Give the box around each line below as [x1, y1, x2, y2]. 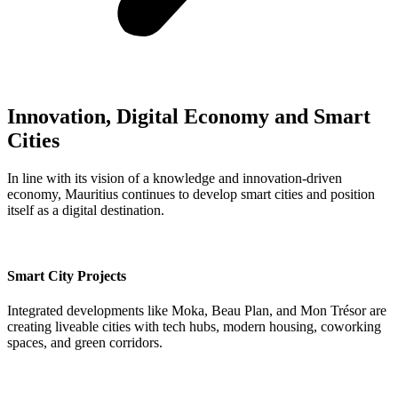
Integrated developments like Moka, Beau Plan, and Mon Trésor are [7, 302, 386, 318]
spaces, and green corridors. [7, 334, 163, 350]
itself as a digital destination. [7, 203, 164, 219]
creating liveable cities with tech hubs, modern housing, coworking [7, 318, 381, 334]
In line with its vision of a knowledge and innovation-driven [7, 171, 342, 187]
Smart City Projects [7, 267, 126, 283]
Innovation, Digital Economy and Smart [7, 105, 370, 129]
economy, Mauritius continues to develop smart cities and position [7, 187, 375, 203]
